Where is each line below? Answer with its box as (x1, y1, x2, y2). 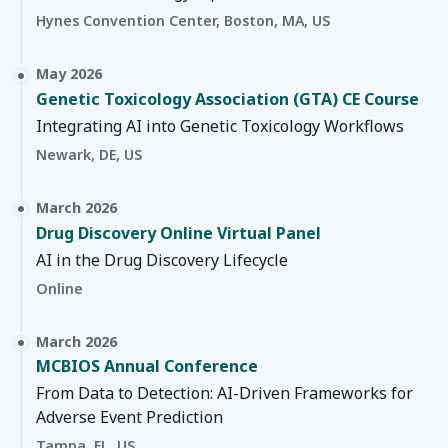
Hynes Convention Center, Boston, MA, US (36, 11, 330, 31)
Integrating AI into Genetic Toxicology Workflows (36, 114, 404, 137)
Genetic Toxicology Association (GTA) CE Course (36, 87, 419, 110)
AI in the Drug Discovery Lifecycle (36, 248, 288, 271)
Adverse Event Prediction (36, 406, 223, 429)
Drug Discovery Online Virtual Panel (36, 221, 321, 244)
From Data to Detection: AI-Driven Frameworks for (36, 382, 413, 405)
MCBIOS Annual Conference (36, 355, 258, 378)
